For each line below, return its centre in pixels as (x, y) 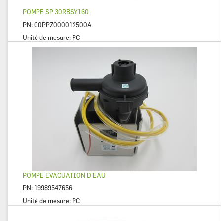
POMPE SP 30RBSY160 (56, 12)
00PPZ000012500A (63, 25)
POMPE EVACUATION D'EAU (64, 175)
